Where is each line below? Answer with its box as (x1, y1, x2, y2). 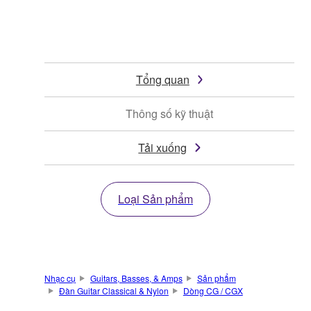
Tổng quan (135, 71, 190, 87)
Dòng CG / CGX (183, 284, 243, 296)
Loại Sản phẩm (118, 190, 193, 207)
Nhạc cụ (44, 271, 76, 284)
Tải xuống (138, 139, 187, 155)
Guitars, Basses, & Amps (90, 271, 183, 284)
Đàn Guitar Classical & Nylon (58, 284, 169, 296)
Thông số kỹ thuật (126, 105, 213, 121)
